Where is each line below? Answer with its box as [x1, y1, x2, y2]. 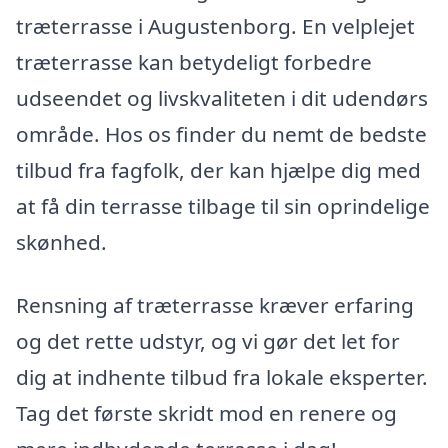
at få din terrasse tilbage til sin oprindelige [16, 191, 430, 220]
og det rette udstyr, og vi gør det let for [16, 327, 400, 356]
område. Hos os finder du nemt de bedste [16, 119, 427, 148]
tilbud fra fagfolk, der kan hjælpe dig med [16, 155, 421, 184]
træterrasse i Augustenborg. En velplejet [16, 11, 415, 40]
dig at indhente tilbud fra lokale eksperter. [16, 363, 428, 392]
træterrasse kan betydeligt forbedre [16, 47, 372, 76]
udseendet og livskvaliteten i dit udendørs [16, 83, 428, 112]
